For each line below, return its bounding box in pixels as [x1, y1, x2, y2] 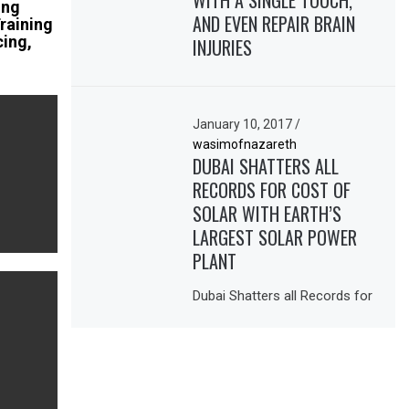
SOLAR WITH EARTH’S [193, 199, 342, 227]
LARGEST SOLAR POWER [193, 223, 358, 251]
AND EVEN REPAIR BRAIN [193, 10, 356, 38]
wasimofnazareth [193, 136, 298, 152]
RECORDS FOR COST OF [193, 175, 351, 204]
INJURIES [193, 34, 253, 62]
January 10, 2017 [193, 116, 296, 131]
